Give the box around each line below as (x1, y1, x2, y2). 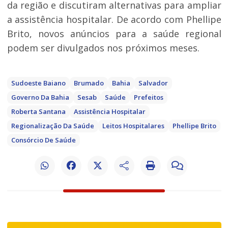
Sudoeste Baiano (11, 78, 66, 88)
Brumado (73, 78, 104, 88)
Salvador (138, 78, 168, 88)
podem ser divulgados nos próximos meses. (7, 42, 199, 54)
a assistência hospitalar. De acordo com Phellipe (7, 13, 221, 26)
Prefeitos (133, 93, 163, 102)
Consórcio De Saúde (11, 135, 76, 145)
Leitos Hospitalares (102, 121, 164, 131)
